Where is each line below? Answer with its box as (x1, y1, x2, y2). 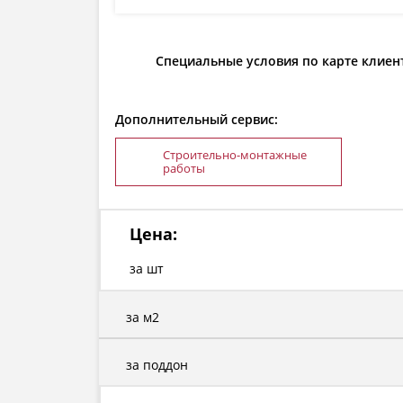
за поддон (126, 356, 188, 374)
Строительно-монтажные (163, 147, 307, 164)
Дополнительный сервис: (115, 111, 278, 129)
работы (163, 160, 205, 177)
